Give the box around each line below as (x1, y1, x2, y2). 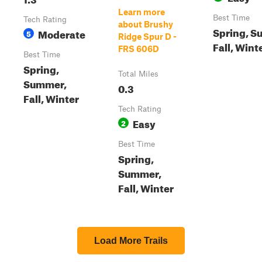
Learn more (118, 6, 165, 17)
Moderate (38, 25, 85, 41)
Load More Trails (94, 236, 168, 246)
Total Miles (118, 69, 158, 78)
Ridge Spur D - (118, 31, 177, 42)
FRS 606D (118, 43, 159, 54)
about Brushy (118, 19, 173, 29)
